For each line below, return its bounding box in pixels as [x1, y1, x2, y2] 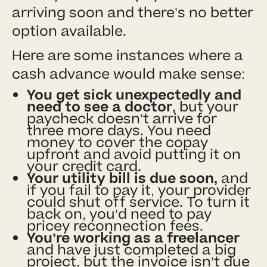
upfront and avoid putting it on [27, 144, 241, 164]
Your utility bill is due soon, [27, 168, 218, 188]
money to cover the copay [27, 132, 208, 153]
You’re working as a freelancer [27, 228, 240, 248]
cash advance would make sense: [12, 64, 245, 84]
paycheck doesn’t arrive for [27, 108, 217, 129]
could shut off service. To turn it [27, 192, 250, 212]
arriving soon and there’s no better [12, 2, 253, 23]
